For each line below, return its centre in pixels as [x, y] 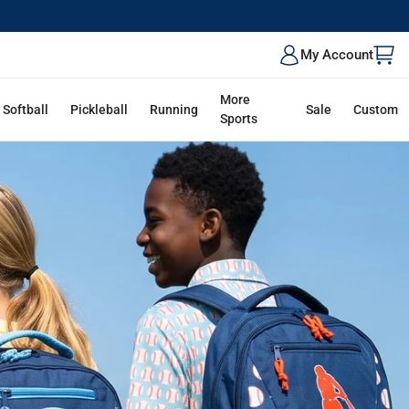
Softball [26, 109]
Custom [375, 109]
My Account [337, 55]
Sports [239, 119]
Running [174, 109]
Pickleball [100, 109]
